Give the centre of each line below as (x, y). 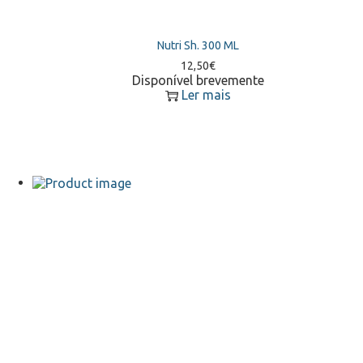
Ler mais (206, 94)
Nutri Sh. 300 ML (198, 45)
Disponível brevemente (198, 80)
